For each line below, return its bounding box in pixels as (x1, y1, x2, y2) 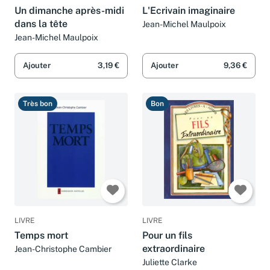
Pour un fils (142, 230, 192, 242)
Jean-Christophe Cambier (14, 244, 111, 254)
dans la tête (14, 17, 67, 30)
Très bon (23, 99, 52, 108)
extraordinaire (142, 243, 205, 255)
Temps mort (14, 230, 68, 242)
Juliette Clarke (142, 257, 197, 268)
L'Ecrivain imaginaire (142, 4, 235, 16)
